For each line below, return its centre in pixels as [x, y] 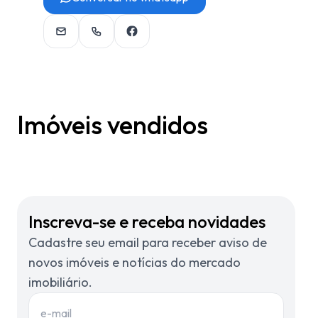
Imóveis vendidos [113, 125]
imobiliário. [60, 282]
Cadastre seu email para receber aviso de [148, 242]
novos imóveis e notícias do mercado [135, 262]
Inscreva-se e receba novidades [147, 221]
